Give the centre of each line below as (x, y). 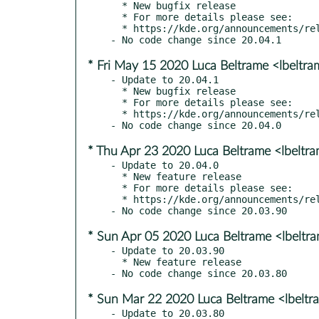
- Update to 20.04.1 (164, 79)
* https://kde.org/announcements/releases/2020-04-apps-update (116, 199)
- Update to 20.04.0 (164, 165)
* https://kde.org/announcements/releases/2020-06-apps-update (116, 28)
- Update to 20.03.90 (167, 250)
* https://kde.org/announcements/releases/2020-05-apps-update (116, 114)
